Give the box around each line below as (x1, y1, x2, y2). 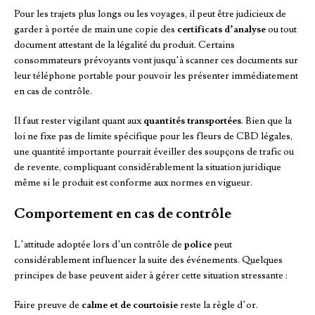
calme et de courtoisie (82, 299, 178, 312)
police (184, 238, 212, 252)
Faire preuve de (14, 299, 82, 312)
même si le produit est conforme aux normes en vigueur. (14, 176, 252, 190)
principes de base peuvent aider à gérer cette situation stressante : (14, 269, 288, 283)
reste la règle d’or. (178, 299, 258, 312)
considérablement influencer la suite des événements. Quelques (14, 254, 283, 267)
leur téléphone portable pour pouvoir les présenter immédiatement (14, 70, 298, 83)
